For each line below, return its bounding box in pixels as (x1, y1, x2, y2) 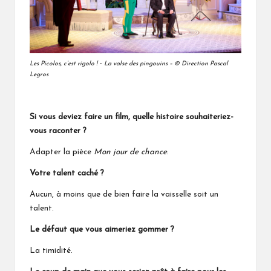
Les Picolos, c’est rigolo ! (30, 60, 97, 68)
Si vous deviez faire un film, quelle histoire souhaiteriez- (30, 113, 233, 122)
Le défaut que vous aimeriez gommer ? (30, 226, 174, 234)
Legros (30, 71, 48, 79)
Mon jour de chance (94, 148, 167, 157)
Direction (181, 60, 208, 68)
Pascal (208, 60, 228, 68)
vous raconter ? (30, 127, 87, 135)
